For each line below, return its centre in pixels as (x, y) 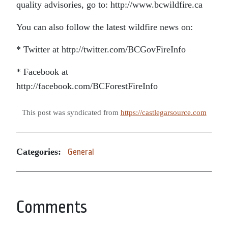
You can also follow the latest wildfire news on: (105, 27)
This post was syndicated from (71, 112)
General (81, 152)
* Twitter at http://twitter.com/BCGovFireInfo (101, 49)
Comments (52, 207)
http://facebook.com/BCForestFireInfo (87, 86)
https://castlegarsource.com (163, 112)
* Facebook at (42, 72)
